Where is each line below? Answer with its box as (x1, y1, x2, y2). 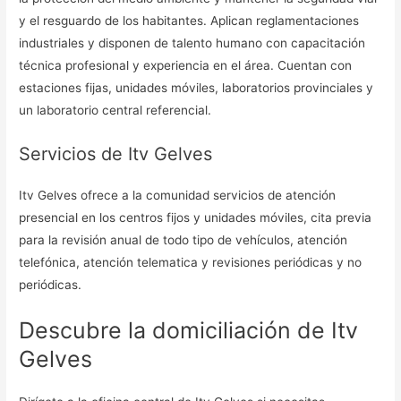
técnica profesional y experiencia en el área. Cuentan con (19, 57, 353, 73)
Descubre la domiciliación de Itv (19, 316, 359, 344)
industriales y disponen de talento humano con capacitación (19, 35, 366, 50)
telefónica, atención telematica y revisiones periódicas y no (19, 254, 363, 269)
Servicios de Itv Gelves (19, 142, 213, 165)
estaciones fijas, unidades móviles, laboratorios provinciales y (19, 80, 374, 95)
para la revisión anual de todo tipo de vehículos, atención (19, 232, 348, 247)
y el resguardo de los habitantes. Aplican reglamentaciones (19, 13, 360, 28)
